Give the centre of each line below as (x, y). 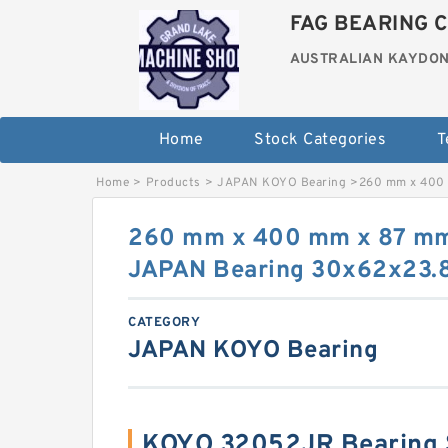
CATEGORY (164, 323)
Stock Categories (320, 140)
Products (173, 183)
